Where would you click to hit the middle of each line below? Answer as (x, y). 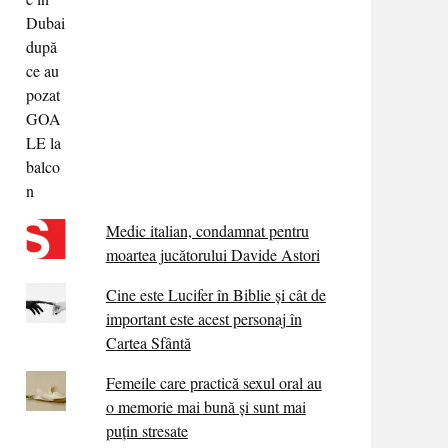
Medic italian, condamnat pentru (207, 230)
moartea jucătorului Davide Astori (212, 254)
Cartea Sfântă (148, 342)
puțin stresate (146, 430)
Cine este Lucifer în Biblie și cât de (215, 294)
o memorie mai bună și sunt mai (205, 406)
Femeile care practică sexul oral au (213, 382)
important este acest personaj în (203, 318)
